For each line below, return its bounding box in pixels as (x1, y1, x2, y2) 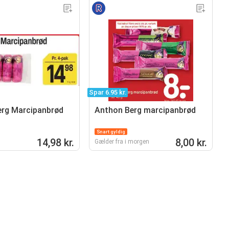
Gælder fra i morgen (95, 138, 150, 145)
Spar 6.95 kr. (89, 88, 127, 96)
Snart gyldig (97, 128, 126, 134)
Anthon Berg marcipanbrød (95, 105, 196, 115)
